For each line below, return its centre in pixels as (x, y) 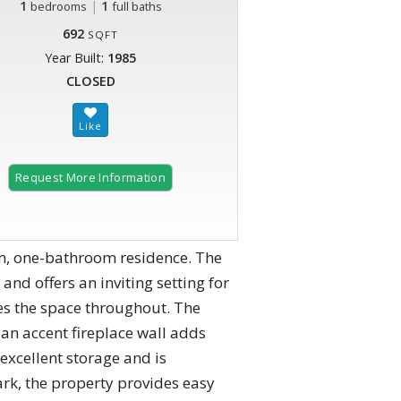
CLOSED (90, 81)
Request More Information (90, 178)
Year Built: (76, 58)
